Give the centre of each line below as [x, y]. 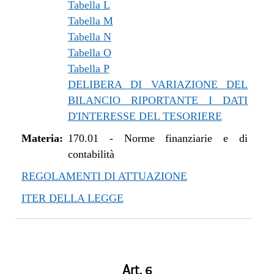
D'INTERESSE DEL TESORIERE [145, 116]
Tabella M [90, 21]
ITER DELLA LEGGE [72, 198]
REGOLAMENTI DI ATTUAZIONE [104, 176]
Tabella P [88, 68]
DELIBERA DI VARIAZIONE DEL [158, 84]
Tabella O [89, 53]
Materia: [42, 138]
